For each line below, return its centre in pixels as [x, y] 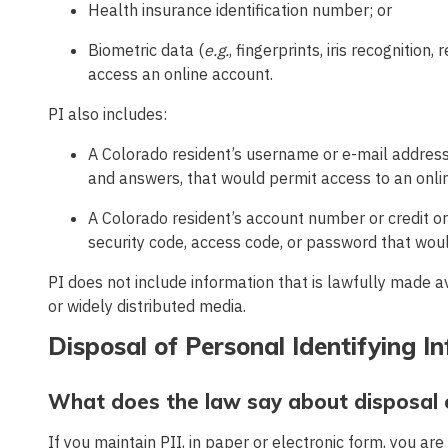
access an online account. [180, 74]
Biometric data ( [146, 50]
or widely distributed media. [147, 306]
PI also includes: [107, 114]
